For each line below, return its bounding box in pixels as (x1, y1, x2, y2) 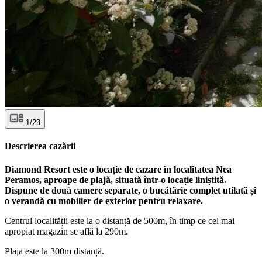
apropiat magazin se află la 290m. (5, 226, 128, 236)
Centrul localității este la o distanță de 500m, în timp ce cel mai (5, 215, 235, 226)
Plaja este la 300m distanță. (5, 246, 104, 256)
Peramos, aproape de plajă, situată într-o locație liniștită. (5, 174, 226, 185)
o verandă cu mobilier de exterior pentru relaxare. (5, 195, 203, 206)
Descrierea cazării (5, 141, 75, 151)
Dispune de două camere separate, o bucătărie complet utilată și (5, 185, 256, 195)
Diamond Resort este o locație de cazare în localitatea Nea (5, 164, 232, 174)
